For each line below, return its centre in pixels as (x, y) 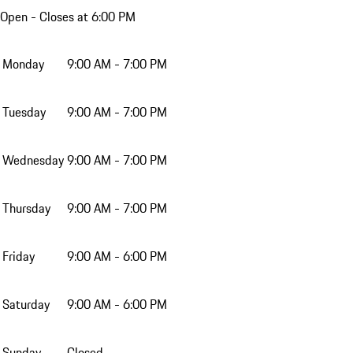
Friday (19, 256)
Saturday (26, 305)
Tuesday (24, 112)
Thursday (26, 208)
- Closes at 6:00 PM (82, 17)
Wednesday (33, 160)
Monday (23, 64)
